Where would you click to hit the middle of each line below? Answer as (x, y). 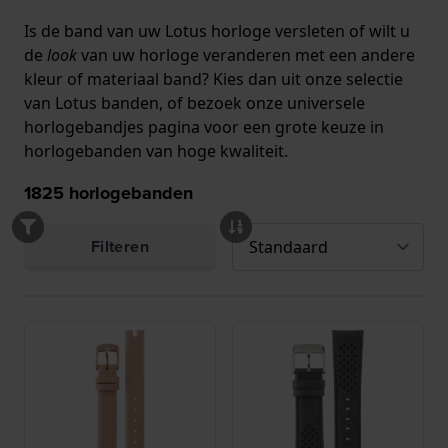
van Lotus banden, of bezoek (135, 103)
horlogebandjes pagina (112, 127)
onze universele (305, 103)
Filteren (120, 247)
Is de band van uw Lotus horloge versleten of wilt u (217, 31)
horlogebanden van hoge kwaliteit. (156, 151)
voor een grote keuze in (292, 127)
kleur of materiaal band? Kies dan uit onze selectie (213, 79)
